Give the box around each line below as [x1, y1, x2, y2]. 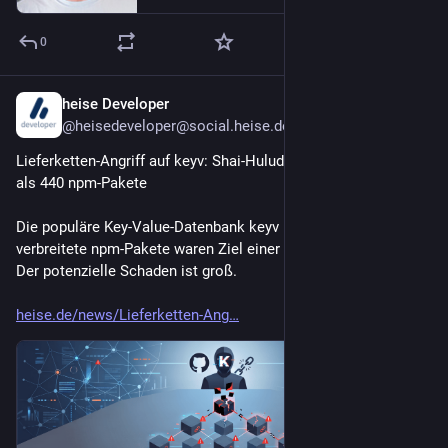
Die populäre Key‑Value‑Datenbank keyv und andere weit [16, 218, 388, 237]
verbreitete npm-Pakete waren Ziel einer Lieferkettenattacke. [16, 240, 418, 259]
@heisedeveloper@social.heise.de [62, 117, 290, 136]
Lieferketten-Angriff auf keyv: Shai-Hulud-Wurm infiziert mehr [16, 152, 418, 171]
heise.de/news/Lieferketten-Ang [16, 306, 229, 325]
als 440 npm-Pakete [16, 174, 147, 193]
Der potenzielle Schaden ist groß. [16, 262, 237, 281]
